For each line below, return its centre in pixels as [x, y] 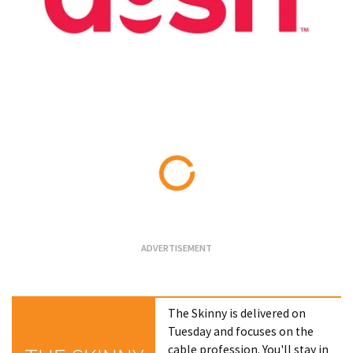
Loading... [201, 199]
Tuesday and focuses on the [241, 331]
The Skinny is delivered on [237, 313]
